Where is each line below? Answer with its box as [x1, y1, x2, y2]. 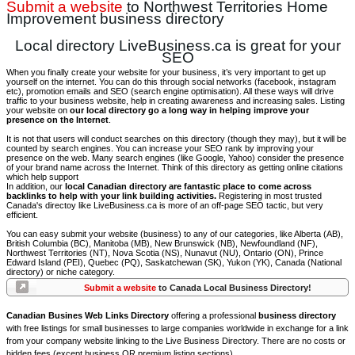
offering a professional [169, 311, 258, 320]
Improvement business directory [6, 10, 224, 27]
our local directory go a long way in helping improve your [70, 105, 309, 115]
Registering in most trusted [216, 191, 322, 200]
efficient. [6, 210, 38, 219]
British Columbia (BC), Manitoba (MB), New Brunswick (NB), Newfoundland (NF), [6, 239, 318, 248]
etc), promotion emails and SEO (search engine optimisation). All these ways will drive [6, 86, 334, 96]
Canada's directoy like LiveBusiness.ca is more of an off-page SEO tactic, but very [6, 200, 323, 210]
